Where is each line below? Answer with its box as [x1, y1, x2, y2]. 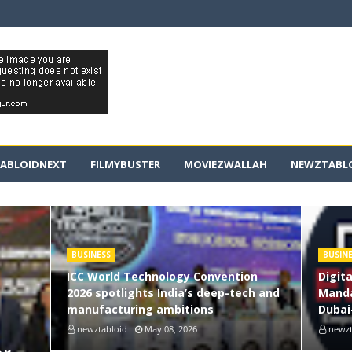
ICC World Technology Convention [66, 269, 258, 284]
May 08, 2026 [144, 323, 197, 335]
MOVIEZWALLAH [184, 157, 267, 171]
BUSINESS [71, 249, 111, 260]
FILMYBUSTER [90, 157, 160, 171]
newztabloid [76, 323, 127, 335]
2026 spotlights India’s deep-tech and [66, 285, 280, 300]
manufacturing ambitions [66, 302, 214, 317]
